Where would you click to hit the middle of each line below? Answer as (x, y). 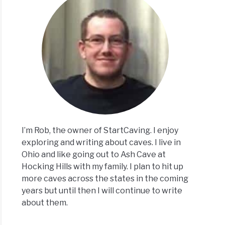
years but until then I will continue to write (102, 191)
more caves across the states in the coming (105, 179)
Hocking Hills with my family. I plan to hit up (103, 167)
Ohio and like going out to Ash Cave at (94, 155)
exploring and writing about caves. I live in (101, 143)
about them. (45, 203)
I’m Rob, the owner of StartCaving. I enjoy (100, 131)
